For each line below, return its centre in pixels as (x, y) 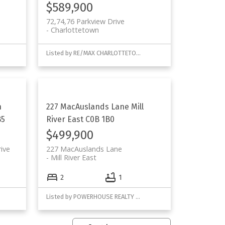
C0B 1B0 (100, 120)
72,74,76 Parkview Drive (86, 21)
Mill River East (74, 158)
